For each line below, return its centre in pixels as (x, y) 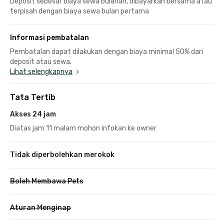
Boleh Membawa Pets (47, 181)
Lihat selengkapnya (41, 71)
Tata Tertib (33, 97)
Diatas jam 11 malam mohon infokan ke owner (83, 128)
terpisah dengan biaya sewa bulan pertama (79, 11)
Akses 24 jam (33, 114)
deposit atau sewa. (41, 61)
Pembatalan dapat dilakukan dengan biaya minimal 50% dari (106, 51)
